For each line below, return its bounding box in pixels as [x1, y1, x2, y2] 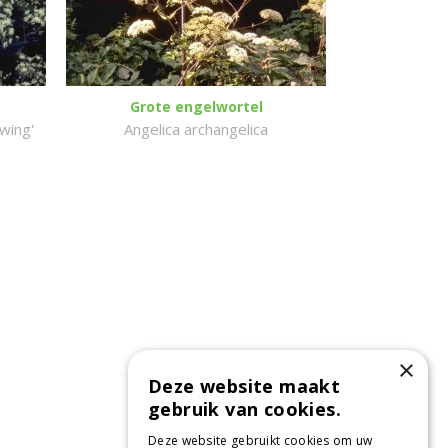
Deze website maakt [148, 374, 341, 398]
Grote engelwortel [129, 97, 263, 116]
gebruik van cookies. [148, 397, 341, 421]
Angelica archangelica [124, 119, 268, 139]
